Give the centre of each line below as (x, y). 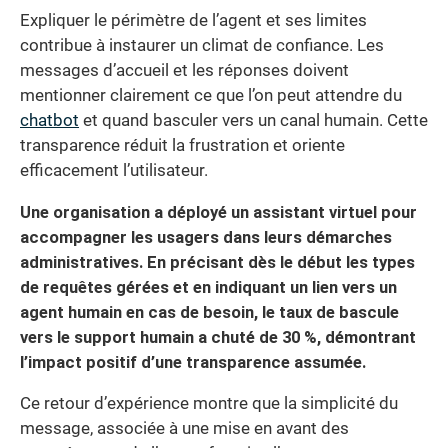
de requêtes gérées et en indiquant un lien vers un (208, 287)
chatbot (49, 121)
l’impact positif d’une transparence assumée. (193, 362)
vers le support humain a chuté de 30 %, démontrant (218, 337)
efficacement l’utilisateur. (114, 171)
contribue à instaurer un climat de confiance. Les (202, 46)
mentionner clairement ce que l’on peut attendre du (211, 96)
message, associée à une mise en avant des (184, 429)
